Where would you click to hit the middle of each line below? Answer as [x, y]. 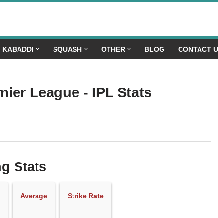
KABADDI [18, 49]
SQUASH [67, 49]
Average [34, 196]
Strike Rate [86, 196]
